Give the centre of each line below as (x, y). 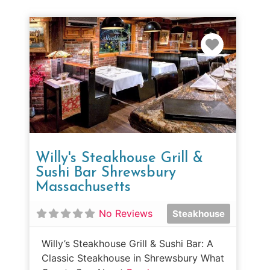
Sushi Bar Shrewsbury (106, 173)
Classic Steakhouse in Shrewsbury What (133, 258)
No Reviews (126, 214)
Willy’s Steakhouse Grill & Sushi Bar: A (127, 243)
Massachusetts (83, 187)
